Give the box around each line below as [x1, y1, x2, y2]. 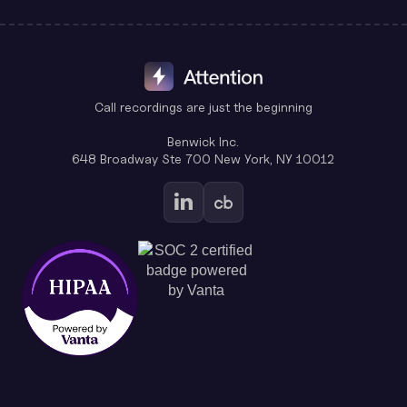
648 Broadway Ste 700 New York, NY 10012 [72, 150, 335, 166]
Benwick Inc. [167, 133, 240, 149]
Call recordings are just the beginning [94, 98, 313, 114]
